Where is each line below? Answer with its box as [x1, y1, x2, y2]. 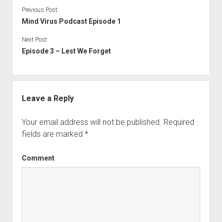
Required [163, 117, 194, 127]
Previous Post [21, 6, 57, 13]
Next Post [21, 36, 47, 43]
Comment [21, 154, 55, 162]
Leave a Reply [21, 93, 74, 103]
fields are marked [21, 129, 85, 139]
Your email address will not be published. [21, 117, 162, 127]
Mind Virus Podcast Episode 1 [21, 17, 121, 25]
